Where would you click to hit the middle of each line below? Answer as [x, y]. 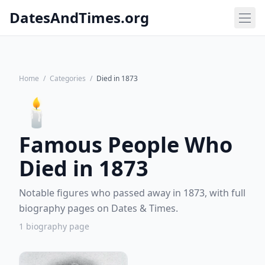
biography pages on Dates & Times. [98, 208]
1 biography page [54, 226]
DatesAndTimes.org [79, 17]
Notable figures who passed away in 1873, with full [132, 193]
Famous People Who [126, 145]
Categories [68, 78]
